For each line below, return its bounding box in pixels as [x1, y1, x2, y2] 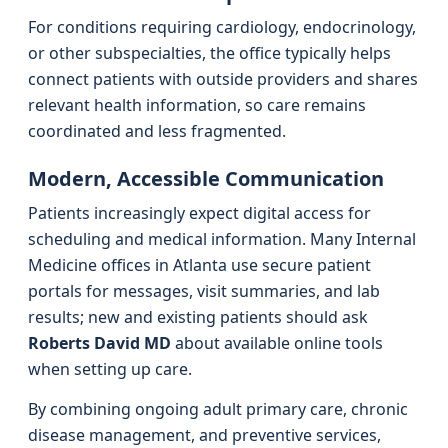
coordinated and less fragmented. [28, 120, 286, 142]
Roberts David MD [28, 332, 171, 354]
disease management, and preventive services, [28, 424, 381, 446]
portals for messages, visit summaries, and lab [28, 280, 380, 302]
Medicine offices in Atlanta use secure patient [28, 254, 371, 276]
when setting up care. [28, 358, 192, 380]
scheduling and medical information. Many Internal [28, 228, 416, 250]
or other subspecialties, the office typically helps [28, 42, 391, 64]
